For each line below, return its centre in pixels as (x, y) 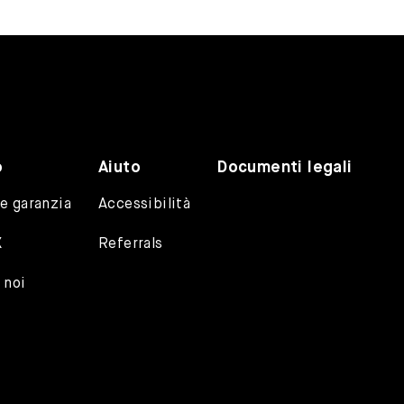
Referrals (131, 245)
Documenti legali (285, 168)
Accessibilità (145, 205)
